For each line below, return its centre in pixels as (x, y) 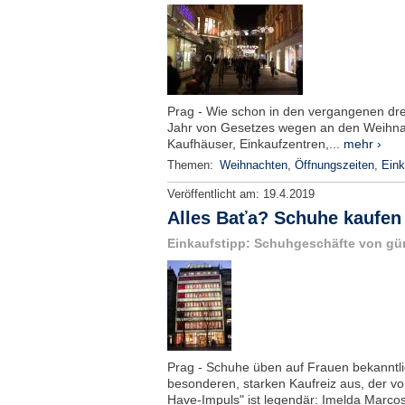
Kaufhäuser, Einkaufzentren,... (255, 144)
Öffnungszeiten (334, 165)
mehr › (362, 144)
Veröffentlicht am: (215, 194)
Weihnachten (253, 165)
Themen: (192, 165)
